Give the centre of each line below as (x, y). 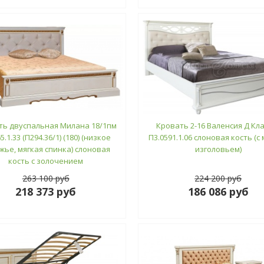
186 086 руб (218, 191)
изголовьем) (218, 149)
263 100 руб (46, 178)
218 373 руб (46, 191)
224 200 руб (218, 178)
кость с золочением (46, 161)
